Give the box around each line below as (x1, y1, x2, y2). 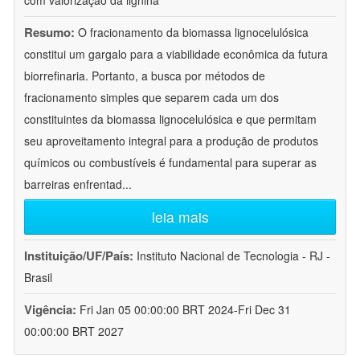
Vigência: (24, 301, 80, 319)
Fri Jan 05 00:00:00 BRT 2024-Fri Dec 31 (80, 301, 291, 318)
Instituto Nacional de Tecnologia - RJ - (137, 247, 330, 264)
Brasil (24, 269, 52, 286)
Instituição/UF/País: (24, 247, 137, 265)
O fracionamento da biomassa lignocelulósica (78, 24, 309, 41)
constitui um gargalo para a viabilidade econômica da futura (24, 46, 328, 63)
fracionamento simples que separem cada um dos (24, 89, 279, 106)
